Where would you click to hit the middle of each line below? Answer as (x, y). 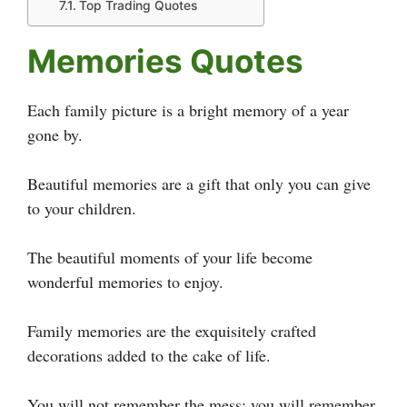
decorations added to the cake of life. (149, 355)
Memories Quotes (165, 60)
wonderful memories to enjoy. (125, 281)
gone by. (55, 134)
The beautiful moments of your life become (170, 257)
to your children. (82, 208)
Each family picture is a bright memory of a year (188, 109)
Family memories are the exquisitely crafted (172, 330)
